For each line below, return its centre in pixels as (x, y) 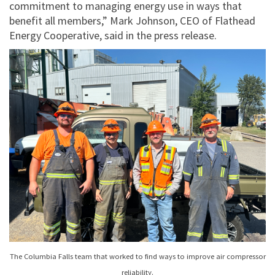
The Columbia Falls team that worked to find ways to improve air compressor (137, 256)
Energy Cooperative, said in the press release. (113, 35)
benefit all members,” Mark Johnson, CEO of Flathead (132, 21)
